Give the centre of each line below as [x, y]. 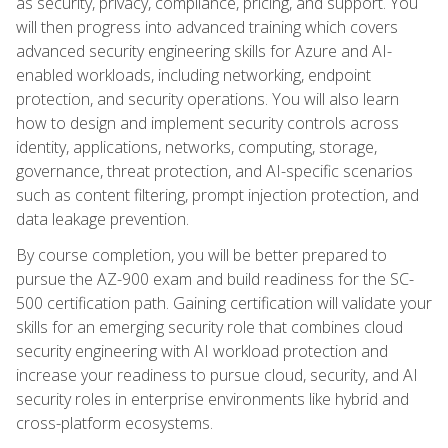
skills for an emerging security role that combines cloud [209, 326]
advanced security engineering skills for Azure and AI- [204, 50]
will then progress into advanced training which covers [207, 26]
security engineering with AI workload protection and [202, 350]
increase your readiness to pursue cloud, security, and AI [217, 374]
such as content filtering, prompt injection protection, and [217, 194]
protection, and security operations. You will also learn [207, 98]
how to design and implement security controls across [207, 122]
